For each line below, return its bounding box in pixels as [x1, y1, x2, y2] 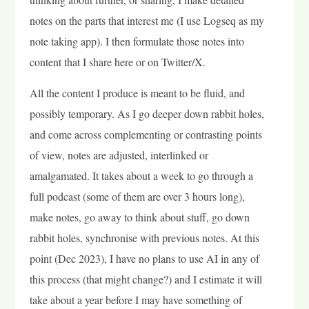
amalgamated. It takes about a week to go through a [29, 168, 253, 183]
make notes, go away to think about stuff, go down [29, 209, 250, 224]
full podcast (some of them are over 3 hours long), [29, 188, 245, 203]
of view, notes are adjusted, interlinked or [29, 147, 208, 162]
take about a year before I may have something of [29, 292, 242, 307]
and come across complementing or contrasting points [29, 126, 262, 141]
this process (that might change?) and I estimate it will [29, 271, 262, 286]
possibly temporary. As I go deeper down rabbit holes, [29, 106, 264, 121]
